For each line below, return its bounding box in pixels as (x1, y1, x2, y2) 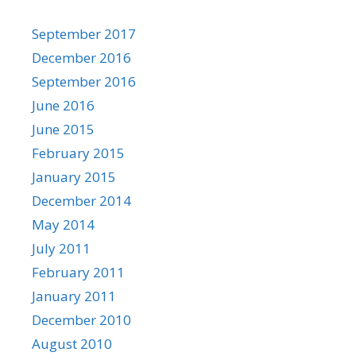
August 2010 (32, 335, 112, 353)
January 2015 (32, 168, 116, 186)
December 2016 (32, 48, 131, 67)
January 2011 (32, 287, 116, 305)
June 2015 (32, 120, 95, 138)
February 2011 (32, 263, 125, 281)
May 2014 (32, 215, 95, 234)
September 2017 (32, 25, 136, 43)
